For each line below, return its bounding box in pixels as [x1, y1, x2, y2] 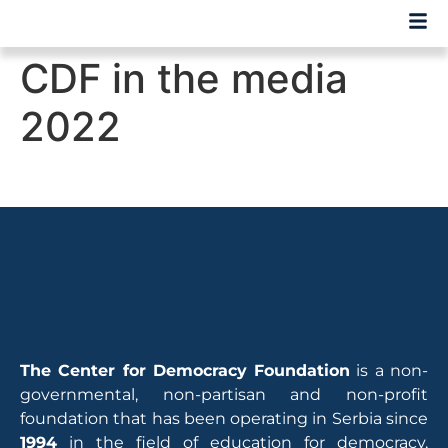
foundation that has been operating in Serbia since [20, 409, 428, 429]
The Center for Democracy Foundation [20, 361, 351, 381]
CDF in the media [20, 54, 348, 104]
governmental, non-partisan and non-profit [20, 385, 428, 405]
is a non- [350, 361, 429, 381]
